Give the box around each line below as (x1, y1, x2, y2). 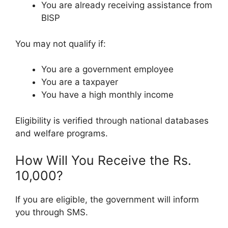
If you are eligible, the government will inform (15, 194, 199, 205)
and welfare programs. (15, 128, 108, 138)
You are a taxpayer (41, 77, 118, 88)
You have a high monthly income (41, 90, 174, 100)
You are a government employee (41, 64, 174, 75)
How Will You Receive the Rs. (15, 153, 191, 168)
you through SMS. (15, 207, 88, 218)
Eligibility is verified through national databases (15, 115, 209, 126)
